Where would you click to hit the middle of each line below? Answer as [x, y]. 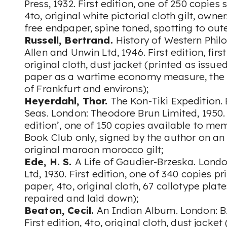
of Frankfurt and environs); [88, 89]
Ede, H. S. [50, 162]
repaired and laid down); [83, 198]
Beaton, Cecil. [61, 210]
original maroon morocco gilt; [95, 149]
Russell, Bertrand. [70, 40]
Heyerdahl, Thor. [68, 101]
